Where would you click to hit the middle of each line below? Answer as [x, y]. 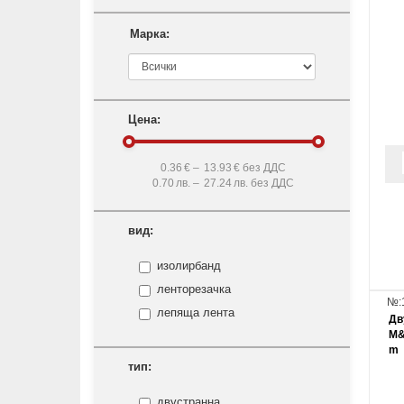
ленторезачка [194, 289]
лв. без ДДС [263, 183]
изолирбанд [189, 266]
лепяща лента [196, 312]
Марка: [150, 34]
